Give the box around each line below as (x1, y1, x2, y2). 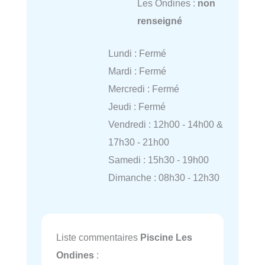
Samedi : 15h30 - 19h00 (108, 154, 209, 166)
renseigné (137, 15, 182, 27)
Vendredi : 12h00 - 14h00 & (108, 119, 223, 130)
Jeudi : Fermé (108, 101, 166, 112)
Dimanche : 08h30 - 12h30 (108, 172, 219, 183)
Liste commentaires (56, 232, 140, 243)
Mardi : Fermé (108, 66, 166, 77)
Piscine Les (140, 232, 192, 243)
